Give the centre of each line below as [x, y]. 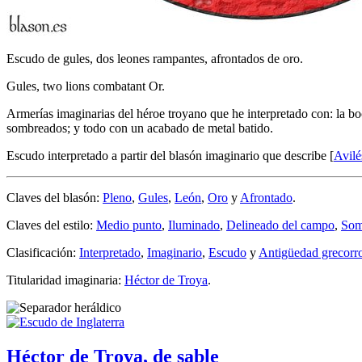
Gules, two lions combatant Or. [86, 86]
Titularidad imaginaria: [65, 280]
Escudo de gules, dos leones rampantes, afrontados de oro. [155, 58]
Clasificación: [43, 252]
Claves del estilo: [51, 225]
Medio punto [129, 225]
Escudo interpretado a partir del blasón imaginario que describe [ [170, 155]
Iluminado [194, 225]
